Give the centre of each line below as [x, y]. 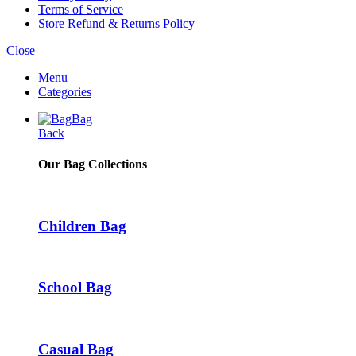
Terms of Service [81, 9]
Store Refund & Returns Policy [116, 23]
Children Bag [82, 226]
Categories [65, 91]
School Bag [75, 288]
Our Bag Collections [93, 164]
